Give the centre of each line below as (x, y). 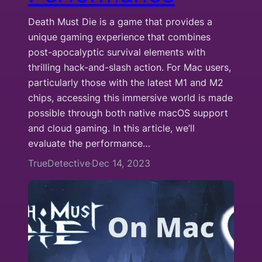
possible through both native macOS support (128, 113)
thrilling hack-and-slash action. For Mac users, (130, 68)
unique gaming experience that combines (119, 37)
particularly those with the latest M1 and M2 (126, 83)
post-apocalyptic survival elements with (117, 52)
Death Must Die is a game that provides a (120, 22)
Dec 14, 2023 (121, 163)
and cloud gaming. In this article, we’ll (111, 128)
